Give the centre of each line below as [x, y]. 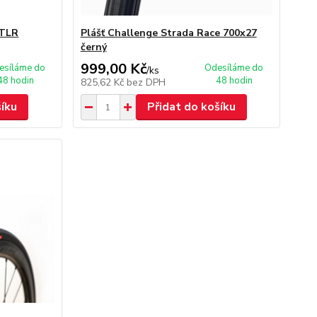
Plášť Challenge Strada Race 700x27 [168, 33]
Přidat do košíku [191, 107]
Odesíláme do [234, 68]
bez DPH [146, 82]
